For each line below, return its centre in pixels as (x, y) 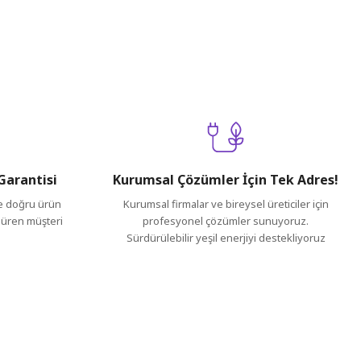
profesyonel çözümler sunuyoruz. (226, 221)
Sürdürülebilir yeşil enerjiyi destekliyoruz (226, 238)
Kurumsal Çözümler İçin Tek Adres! (226, 180)
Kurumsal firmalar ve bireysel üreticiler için (226, 204)
